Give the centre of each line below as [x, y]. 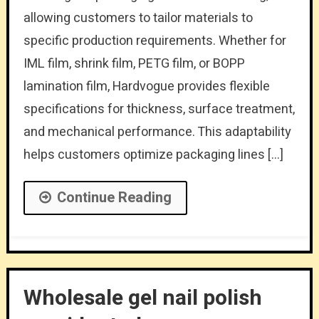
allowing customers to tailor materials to [138, 18]
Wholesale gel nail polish [142, 298]
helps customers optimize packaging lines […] [153, 155]
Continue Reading [114, 197]
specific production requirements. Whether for [155, 41]
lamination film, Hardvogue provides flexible [146, 86]
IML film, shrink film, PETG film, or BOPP [134, 63]
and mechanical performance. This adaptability [157, 132]
